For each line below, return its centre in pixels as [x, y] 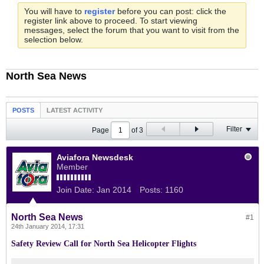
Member [72, 167]
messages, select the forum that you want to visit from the [132, 30]
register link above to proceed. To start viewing [111, 21]
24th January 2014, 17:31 [48, 226]
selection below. [54, 39]
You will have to [54, 11]
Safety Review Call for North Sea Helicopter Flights [104, 244]
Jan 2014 [114, 190]
